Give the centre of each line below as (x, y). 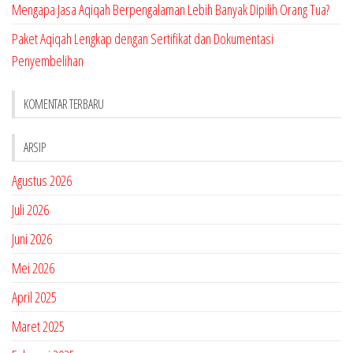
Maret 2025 (38, 327)
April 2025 (34, 297)
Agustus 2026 (42, 181)
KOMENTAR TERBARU (64, 104)
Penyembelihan (48, 61)
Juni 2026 (32, 239)
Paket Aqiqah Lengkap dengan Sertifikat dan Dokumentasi (143, 39)
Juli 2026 (30, 210)
